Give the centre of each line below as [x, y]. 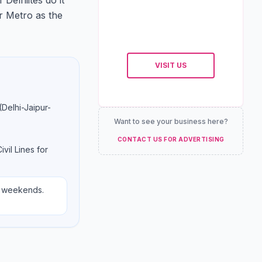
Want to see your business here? [171, 121]
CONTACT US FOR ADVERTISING [171, 139]
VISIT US [171, 65]
